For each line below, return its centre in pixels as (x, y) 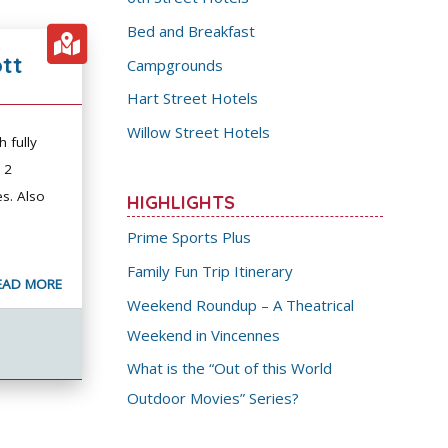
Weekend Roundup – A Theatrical (241, 304)
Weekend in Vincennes (204, 334)
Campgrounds (175, 64)
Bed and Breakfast (191, 30)
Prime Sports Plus (189, 237)
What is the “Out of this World (230, 368)
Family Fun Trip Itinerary (210, 270)
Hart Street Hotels (193, 98)
